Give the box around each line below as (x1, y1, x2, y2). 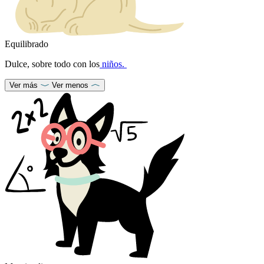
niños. (100, 58, 127, 69)
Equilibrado (5, 38, 48, 49)
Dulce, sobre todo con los (5, 58, 100, 69)
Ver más (9, 80, 38, 90)
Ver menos (52, 80, 88, 90)
